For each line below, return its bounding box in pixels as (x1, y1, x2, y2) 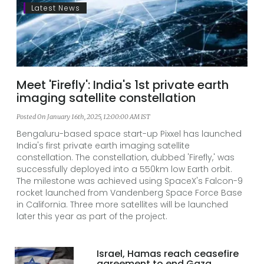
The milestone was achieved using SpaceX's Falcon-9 (16, 174, 243, 187)
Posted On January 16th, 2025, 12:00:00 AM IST (16, 112, 150, 121)
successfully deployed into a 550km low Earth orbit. (16, 163, 232, 175)
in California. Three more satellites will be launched (16, 198, 228, 210)
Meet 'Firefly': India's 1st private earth (16, 76, 229, 93)
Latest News (31, 2, 81, 13)
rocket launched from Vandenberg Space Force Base (16, 186, 242, 199)
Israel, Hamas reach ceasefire (96, 246, 239, 260)
